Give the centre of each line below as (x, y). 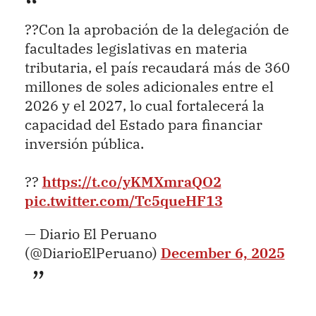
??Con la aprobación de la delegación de (157, 30)
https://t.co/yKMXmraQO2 (132, 182)
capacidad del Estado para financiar (143, 125)
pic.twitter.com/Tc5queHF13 (123, 201)
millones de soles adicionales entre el (149, 87)
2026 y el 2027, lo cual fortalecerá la (144, 106)
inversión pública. (84, 144)
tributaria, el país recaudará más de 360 (157, 68)
